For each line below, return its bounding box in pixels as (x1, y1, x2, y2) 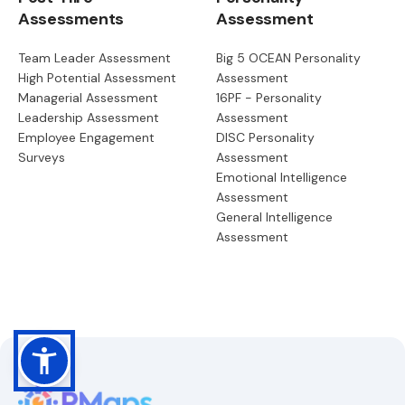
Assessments (18, 7, 125, 30)
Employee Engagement (18, 128, 155, 146)
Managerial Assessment (18, 89, 158, 106)
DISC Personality (216, 128, 315, 146)
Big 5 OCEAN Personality (216, 49, 361, 66)
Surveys (18, 148, 65, 165)
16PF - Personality (216, 89, 322, 106)
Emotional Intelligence (216, 168, 347, 185)
